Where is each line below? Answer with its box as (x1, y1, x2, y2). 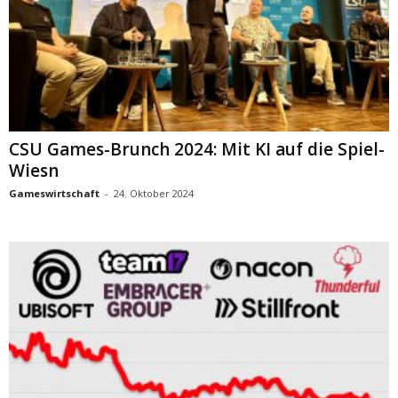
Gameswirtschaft (9, 187, 99, 201)
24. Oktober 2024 (114, 187, 194, 201)
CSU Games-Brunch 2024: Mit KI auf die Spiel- (9, 138, 385, 162)
